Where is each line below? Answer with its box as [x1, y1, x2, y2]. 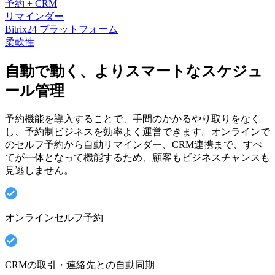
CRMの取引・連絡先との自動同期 [5, 259, 155, 270]
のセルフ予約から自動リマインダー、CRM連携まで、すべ [5, 139, 263, 150]
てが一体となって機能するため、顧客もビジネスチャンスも [5, 152, 270, 163]
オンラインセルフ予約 [5, 212, 103, 223]
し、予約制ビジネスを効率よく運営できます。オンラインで [5, 126, 270, 137]
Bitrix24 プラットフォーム [5, 23, 118, 34]
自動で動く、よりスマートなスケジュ [5, 63, 263, 79]
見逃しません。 [5, 165, 74, 176]
